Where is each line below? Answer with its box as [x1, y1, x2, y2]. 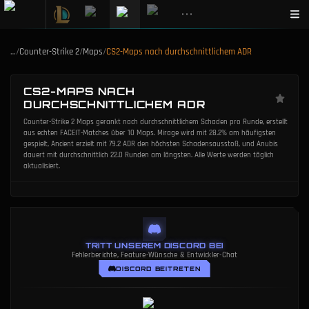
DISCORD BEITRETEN [116, 265, 201, 272]
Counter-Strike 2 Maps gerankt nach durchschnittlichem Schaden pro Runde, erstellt [23, 117, 288, 127]
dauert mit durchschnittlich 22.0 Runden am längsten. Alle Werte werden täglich [23, 150, 274, 160]
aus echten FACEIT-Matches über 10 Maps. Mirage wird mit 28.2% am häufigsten [23, 128, 276, 138]
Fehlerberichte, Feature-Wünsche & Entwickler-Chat [71, 250, 238, 260]
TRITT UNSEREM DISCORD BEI [85, 241, 224, 250]
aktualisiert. [23, 161, 60, 171]
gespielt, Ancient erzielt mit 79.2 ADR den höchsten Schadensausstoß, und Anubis [23, 139, 278, 149]
